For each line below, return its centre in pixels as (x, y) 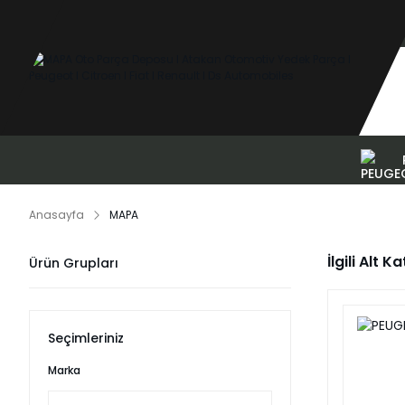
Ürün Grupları (74, 263)
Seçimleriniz (86, 338)
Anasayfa (57, 215)
